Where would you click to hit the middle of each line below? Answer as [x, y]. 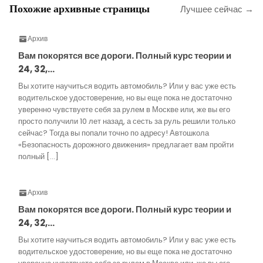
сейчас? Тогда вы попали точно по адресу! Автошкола [114, 133]
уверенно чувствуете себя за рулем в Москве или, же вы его [124, 109]
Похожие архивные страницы [80, 9]
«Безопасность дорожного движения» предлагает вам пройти [126, 145]
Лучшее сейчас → [217, 9]
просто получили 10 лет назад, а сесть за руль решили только [127, 121]
